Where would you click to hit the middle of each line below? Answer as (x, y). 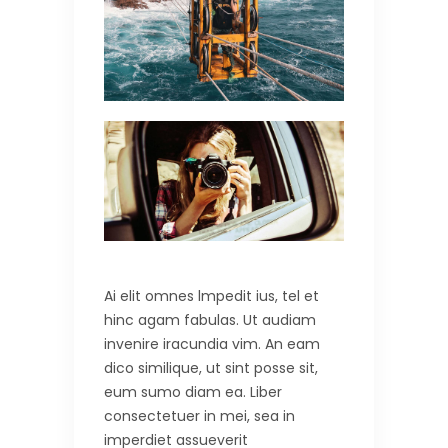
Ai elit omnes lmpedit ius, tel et (211, 295)
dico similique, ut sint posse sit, (211, 367)
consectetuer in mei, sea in (199, 415)
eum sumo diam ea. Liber (193, 391)
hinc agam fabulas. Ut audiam (210, 319)
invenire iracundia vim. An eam (212, 343)
